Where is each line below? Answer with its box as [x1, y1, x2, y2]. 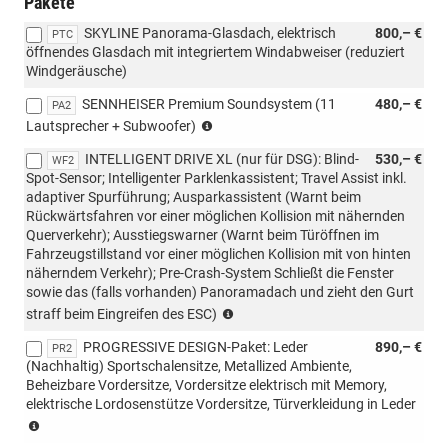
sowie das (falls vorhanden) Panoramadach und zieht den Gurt [26, 283, 414, 300]
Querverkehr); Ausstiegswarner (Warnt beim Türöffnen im [26, 226, 379, 243]
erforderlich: [215, 285, 289, 302]
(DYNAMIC [215, 399, 281, 416]
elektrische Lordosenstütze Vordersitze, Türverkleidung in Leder [26, 395, 416, 412]
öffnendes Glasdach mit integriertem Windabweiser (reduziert [26, 43, 405, 60]
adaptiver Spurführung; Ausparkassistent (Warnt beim [26, 188, 361, 205]
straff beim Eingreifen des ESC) [26, 305, 217, 322]
